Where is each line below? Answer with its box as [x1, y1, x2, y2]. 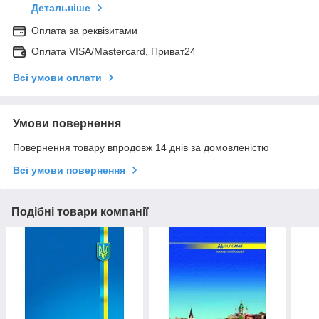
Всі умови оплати [13, 72, 102, 84]
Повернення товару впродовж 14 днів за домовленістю [13, 142, 269, 154]
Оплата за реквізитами [31, 25, 137, 37]
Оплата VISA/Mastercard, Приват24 [31, 46, 196, 58]
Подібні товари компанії [11, 206, 149, 219]
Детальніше [31, 2, 90, 14]
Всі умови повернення [13, 164, 125, 177]
